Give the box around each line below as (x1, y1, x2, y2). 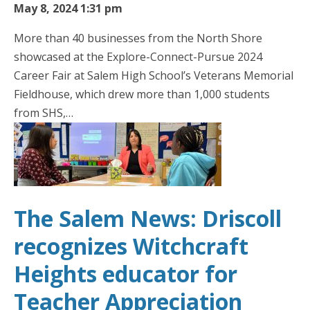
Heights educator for (14, 258, 237, 289)
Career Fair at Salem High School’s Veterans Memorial (14, 68, 293, 84)
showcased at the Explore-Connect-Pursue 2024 (14, 49, 262, 65)
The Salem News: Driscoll (14, 203, 282, 233)
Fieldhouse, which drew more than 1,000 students (14, 86, 270, 102)
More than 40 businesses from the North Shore (14, 30, 262, 46)
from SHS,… (14, 105, 73, 121)
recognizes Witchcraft (14, 230, 248, 261)
